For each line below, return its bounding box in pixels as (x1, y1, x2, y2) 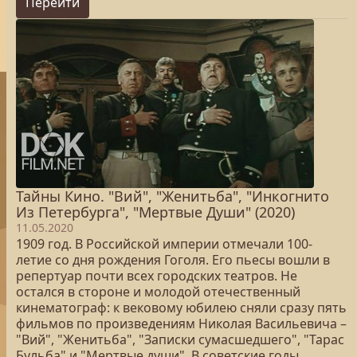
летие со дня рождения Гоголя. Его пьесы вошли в (16, 251, 330, 269)
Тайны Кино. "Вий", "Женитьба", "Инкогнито (16, 186, 329, 206)
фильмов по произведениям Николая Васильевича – (16, 315, 347, 332)
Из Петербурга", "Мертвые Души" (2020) (16, 202, 295, 222)
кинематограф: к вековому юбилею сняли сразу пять (16, 299, 347, 316)
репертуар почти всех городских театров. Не (16, 267, 297, 284)
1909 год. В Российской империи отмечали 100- (16, 235, 312, 253)
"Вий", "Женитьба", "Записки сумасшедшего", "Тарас (16, 331, 344, 348)
